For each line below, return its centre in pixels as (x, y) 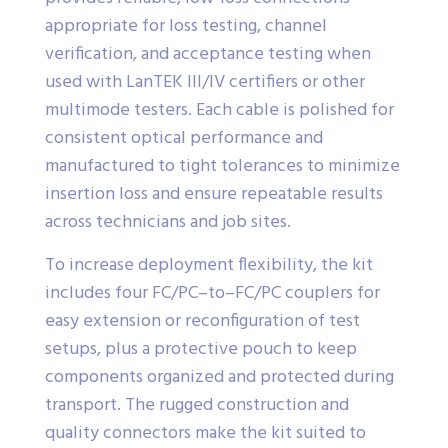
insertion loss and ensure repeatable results (214, 194)
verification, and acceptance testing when (208, 54)
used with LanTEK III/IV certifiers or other (205, 82)
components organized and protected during (219, 377)
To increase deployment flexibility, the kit (209, 265)
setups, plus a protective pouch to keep (201, 349)
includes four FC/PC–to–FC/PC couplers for (212, 293)
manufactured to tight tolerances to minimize (222, 166)
